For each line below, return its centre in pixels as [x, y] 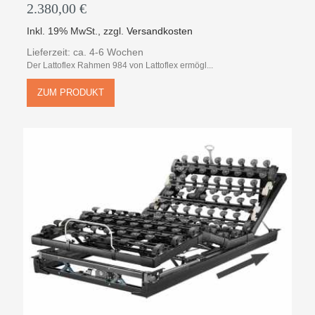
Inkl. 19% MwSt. [63, 31]
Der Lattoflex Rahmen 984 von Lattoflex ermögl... [120, 66]
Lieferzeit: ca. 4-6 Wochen [85, 52]
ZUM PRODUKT [71, 93]
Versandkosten [160, 31]
